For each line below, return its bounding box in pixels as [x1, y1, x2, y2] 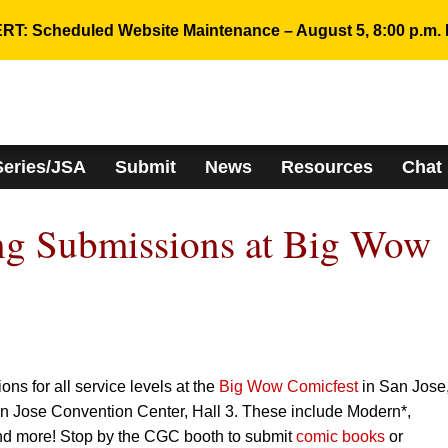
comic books [296, 428, 385, 445]
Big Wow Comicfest [215, 378, 358, 395]
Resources [280, 157, 373, 177]
